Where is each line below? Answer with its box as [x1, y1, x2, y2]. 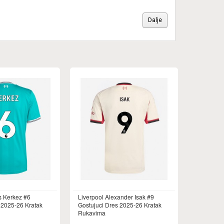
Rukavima [78, 208, 105, 217]
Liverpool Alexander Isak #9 [78, 192, 154, 201]
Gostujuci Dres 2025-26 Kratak [78, 200, 161, 209]
